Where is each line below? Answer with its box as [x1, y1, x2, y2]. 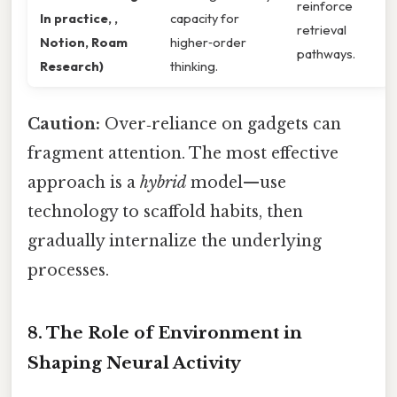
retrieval [297, 20, 346, 38]
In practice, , [40, 9, 118, 27]
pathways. [297, 44, 355, 62]
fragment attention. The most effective [27, 144, 339, 163]
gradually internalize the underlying [27, 231, 322, 251]
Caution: [27, 114, 100, 134]
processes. [27, 261, 109, 280]
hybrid [140, 173, 186, 192]
